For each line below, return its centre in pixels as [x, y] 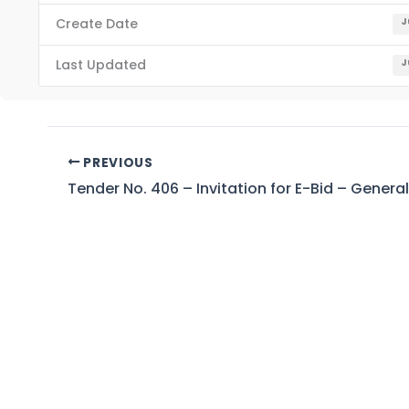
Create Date [96, 24]
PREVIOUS [116, 163]
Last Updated [100, 65]
